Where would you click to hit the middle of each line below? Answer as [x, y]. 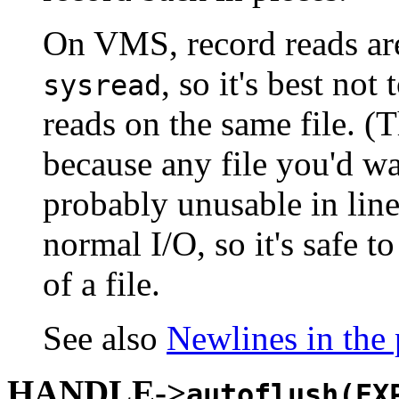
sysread [102, 85]
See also [105, 338]
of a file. [102, 283]
